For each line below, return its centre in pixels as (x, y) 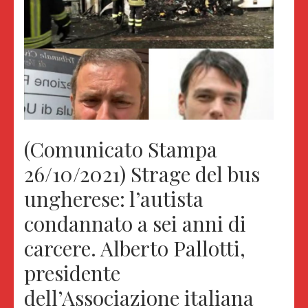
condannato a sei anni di (135, 223)
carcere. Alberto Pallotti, (135, 248)
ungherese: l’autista (114, 198)
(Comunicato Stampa (121, 149)
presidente (72, 273)
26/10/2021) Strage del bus (142, 174)
